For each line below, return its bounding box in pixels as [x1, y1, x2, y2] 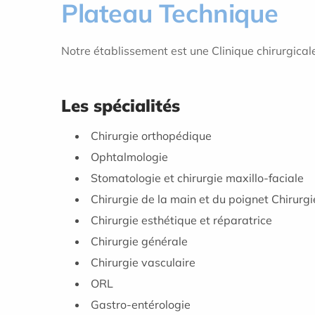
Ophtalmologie [91, 149, 168, 164]
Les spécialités [61, 95, 180, 116]
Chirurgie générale [91, 233, 188, 248]
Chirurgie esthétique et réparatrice [91, 212, 272, 227]
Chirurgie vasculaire [91, 255, 195, 269]
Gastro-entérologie [91, 297, 191, 311]
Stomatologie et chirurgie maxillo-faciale [91, 170, 304, 185]
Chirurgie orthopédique [91, 128, 212, 143]
